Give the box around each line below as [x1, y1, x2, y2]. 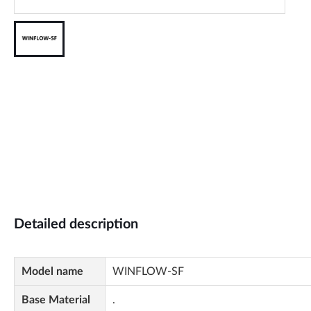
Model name [22, 266, 83, 277]
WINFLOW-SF [112, 266, 184, 277]
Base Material [22, 294, 90, 305]
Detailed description [14, 217, 138, 231]
